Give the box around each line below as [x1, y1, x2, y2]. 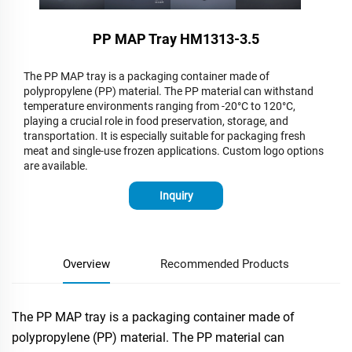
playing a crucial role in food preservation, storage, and [24, 115, 288, 128]
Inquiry [159, 189, 193, 203]
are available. [24, 159, 88, 173]
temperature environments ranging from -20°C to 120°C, [24, 100, 295, 113]
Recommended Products [160, 257, 290, 272]
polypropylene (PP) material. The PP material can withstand [24, 85, 313, 98]
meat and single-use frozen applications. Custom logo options [24, 145, 324, 158]
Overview [62, 257, 110, 272]
